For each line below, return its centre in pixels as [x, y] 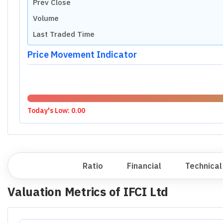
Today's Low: [49, 110]
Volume [46, 18]
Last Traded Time [63, 34]
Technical [204, 166]
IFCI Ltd [146, 192]
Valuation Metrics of [65, 192]
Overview [41, 166]
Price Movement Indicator [82, 54]
